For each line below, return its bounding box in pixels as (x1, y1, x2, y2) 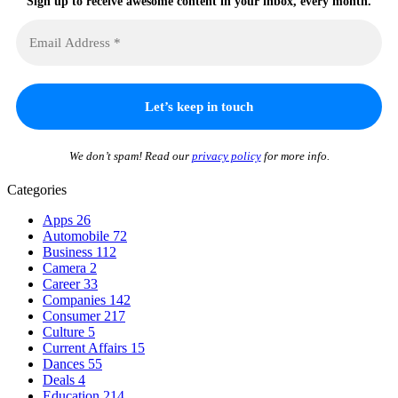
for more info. (260, 148, 330, 163)
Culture (43, 323, 88, 339)
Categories (7, 181, 67, 197)
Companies (43, 291, 109, 307)
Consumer (43, 307, 104, 323)
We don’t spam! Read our (68, 148, 192, 163)
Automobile (43, 227, 113, 243)
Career (43, 275, 84, 291)
